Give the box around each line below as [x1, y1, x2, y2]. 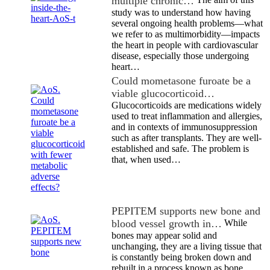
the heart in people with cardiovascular [111, 40, 258, 50]
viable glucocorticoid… [111, 87, 215, 99]
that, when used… [111, 154, 181, 165]
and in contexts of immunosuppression [111, 122, 257, 132]
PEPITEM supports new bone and [111, 205, 260, 217]
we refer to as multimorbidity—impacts [111, 29, 260, 39]
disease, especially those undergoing [111, 51, 249, 61]
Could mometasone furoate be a [111, 75, 251, 87]
